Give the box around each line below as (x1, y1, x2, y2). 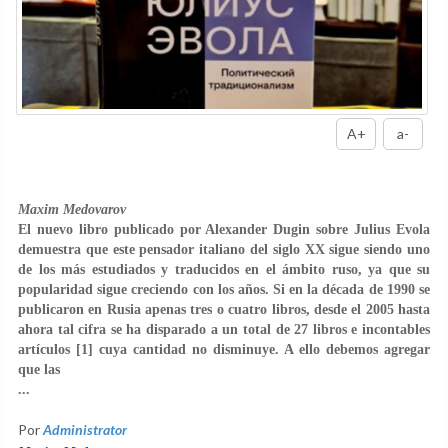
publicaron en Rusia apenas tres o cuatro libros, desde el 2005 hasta (18, 301, 430, 317)
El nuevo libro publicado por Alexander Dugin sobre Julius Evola (18, 221, 430, 237)
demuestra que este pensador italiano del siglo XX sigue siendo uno (18, 241, 430, 257)
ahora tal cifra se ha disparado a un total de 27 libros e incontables (18, 321, 430, 337)
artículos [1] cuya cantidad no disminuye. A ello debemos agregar (18, 341, 430, 357)
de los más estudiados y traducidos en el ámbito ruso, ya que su (18, 261, 430, 277)
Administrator (43, 420, 127, 438)
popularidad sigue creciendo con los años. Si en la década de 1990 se (18, 281, 430, 297)
